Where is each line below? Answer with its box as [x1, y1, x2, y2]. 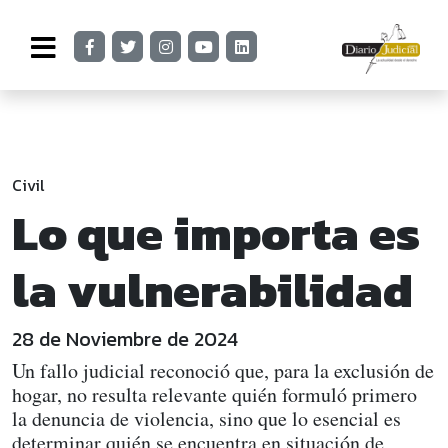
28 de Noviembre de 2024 [12, 324, 238, 354]
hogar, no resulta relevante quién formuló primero [12, 381, 417, 408]
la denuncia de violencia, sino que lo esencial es [12, 405, 401, 432]
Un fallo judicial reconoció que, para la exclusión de [12, 357, 434, 384]
